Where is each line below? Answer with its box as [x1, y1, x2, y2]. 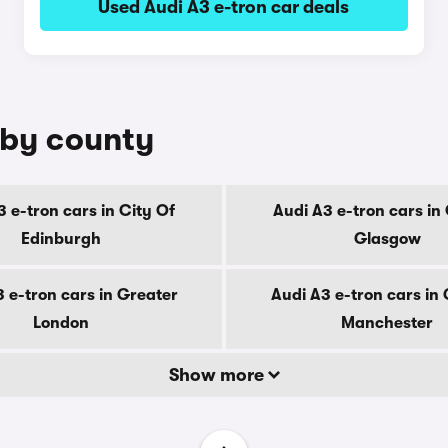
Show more [168, 365, 268, 385]
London [33, 314, 89, 332]
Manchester [341, 314, 433, 332]
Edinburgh [21, 230, 101, 248]
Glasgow [353, 230, 421, 248]
